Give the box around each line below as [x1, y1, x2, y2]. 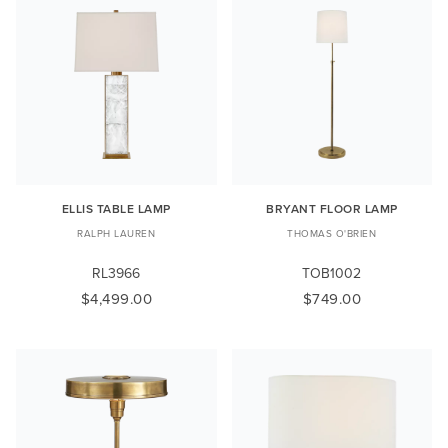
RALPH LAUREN [77, 225, 156, 240]
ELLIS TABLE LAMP [61, 199, 171, 217]
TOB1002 [302, 262, 362, 283]
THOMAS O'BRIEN [287, 225, 377, 240]
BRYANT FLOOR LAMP [266, 199, 398, 217]
